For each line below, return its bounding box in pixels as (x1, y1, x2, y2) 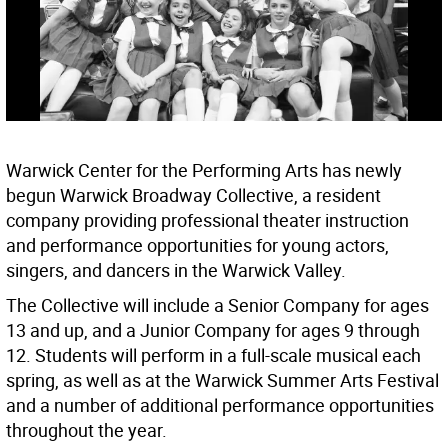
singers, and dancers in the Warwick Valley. (6, 258, 346, 283)
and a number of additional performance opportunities (6, 393, 434, 418)
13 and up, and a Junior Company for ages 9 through (6, 318, 420, 343)
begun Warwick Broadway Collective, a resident (6, 183, 381, 208)
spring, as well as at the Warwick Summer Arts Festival (6, 368, 439, 393)
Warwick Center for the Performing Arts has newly (6, 158, 402, 183)
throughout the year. (6, 418, 167, 443)
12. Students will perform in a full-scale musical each (6, 343, 421, 368)
